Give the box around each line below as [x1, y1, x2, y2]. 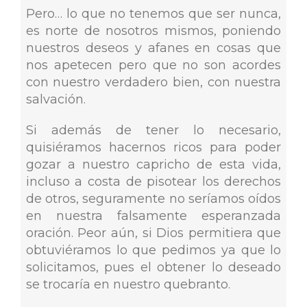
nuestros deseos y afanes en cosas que [25, 40, 282, 56]
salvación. [25, 92, 86, 108]
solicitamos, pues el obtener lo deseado [25, 260, 282, 275]
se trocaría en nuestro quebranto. [25, 277, 230, 293]
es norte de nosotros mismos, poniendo [25, 23, 282, 39]
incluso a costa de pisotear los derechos [25, 174, 282, 190]
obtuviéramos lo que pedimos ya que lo [25, 243, 282, 258]
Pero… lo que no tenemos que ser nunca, [25, 6, 282, 22]
